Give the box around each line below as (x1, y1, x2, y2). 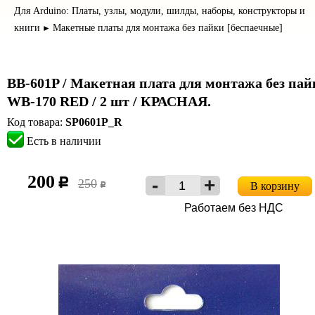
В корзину (250, 180, 300, 192)
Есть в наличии (27, 135, 101, 147)
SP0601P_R (65, 116, 122, 128)
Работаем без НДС (184, 202, 283, 214)
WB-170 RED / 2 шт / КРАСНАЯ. (7, 94, 211, 109)
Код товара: (7, 116, 65, 128)
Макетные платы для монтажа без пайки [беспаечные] (53, 22, 283, 33)
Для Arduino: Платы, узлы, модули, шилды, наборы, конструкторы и (14, 6, 305, 16)
